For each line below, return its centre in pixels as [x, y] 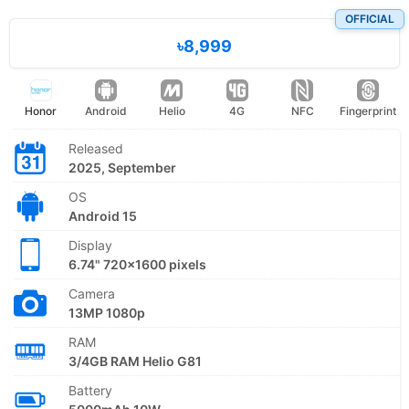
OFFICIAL [370, 18]
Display [90, 245]
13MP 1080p [107, 312]
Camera [92, 293]
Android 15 [103, 215]
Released [96, 148]
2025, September [122, 167]
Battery [90, 390]
